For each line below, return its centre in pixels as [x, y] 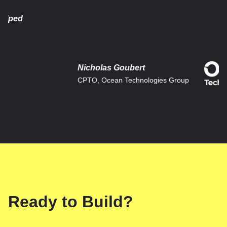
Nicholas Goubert [95, 67]
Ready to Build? [71, 201]
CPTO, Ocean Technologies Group [117, 80]
